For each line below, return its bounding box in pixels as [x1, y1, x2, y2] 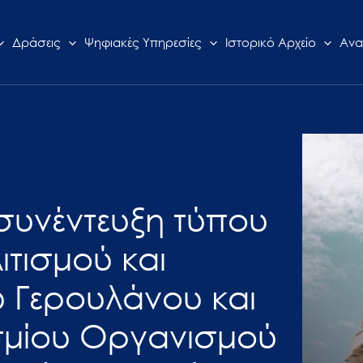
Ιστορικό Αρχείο [224, 34, 316, 51]
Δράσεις [11, 34, 61, 51]
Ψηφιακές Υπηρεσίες [83, 34, 202, 51]
